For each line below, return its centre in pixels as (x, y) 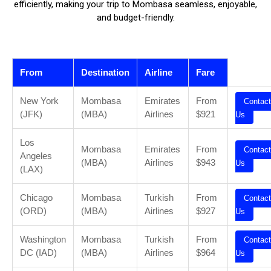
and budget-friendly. (135, 18)
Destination (105, 72)
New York (39, 101)
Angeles (36, 156)
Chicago (36, 198)
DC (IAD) (38, 253)
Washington (43, 239)
